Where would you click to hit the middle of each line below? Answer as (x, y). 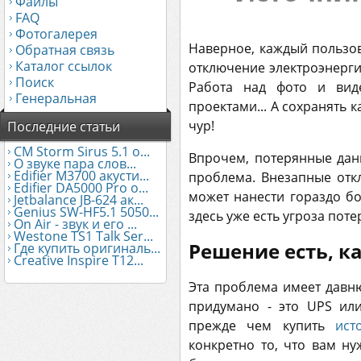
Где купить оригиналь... (87, 248)
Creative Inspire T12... (79, 260)
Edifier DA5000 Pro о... (81, 188)
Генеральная (56, 98)
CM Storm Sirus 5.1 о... (82, 151)
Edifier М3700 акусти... (81, 176)
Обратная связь (65, 50)
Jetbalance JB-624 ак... (79, 200)
